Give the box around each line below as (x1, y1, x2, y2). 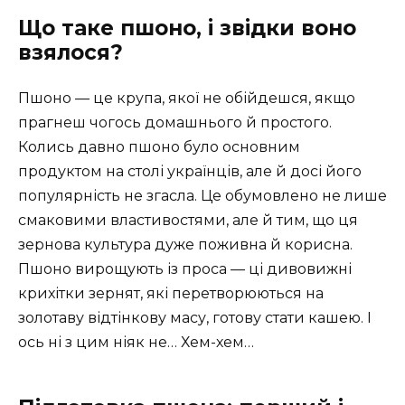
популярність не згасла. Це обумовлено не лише (18, 186, 387, 204)
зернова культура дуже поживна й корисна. (18, 235, 353, 253)
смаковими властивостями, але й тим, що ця (18, 211, 358, 229)
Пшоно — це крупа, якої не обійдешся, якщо (18, 89, 355, 107)
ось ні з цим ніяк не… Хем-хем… (18, 333, 254, 351)
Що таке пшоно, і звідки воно (18, 14, 356, 41)
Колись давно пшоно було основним (18, 137, 300, 155)
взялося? (18, 39, 123, 65)
